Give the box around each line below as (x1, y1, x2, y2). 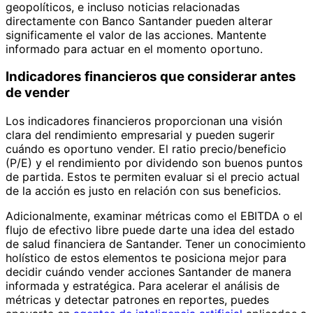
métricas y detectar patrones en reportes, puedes (6, 293, 269, 307)
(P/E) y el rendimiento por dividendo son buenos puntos (6, 156, 303, 170)
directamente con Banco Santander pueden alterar (6, 13, 272, 28)
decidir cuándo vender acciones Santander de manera (6, 265, 291, 279)
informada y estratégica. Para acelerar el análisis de (6, 279, 279, 293)
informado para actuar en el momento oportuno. (6, 41, 263, 56)
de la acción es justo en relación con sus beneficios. (6, 184, 281, 198)
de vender (6, 85, 70, 101)
